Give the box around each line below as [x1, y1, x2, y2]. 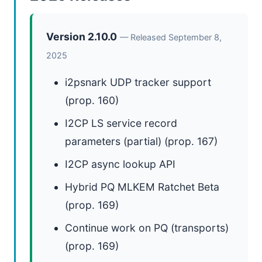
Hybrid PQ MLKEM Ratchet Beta [65, 181, 219, 193]
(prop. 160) [65, 94, 119, 106]
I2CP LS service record [65, 117, 177, 129]
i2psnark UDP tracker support [65, 76, 211, 88]
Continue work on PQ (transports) [65, 222, 229, 234]
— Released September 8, [120, 32, 222, 42]
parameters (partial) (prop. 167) [65, 135, 218, 147]
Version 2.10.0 [46, 30, 117, 43]
